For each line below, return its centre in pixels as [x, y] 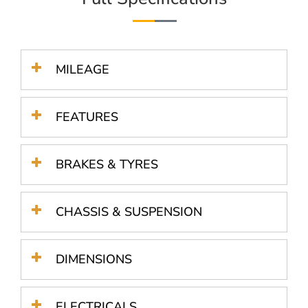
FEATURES [87, 117]
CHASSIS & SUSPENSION [129, 211]
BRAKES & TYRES [107, 164]
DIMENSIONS [94, 259]
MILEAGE [82, 69]
